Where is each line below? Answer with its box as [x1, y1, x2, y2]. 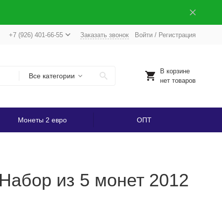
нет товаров [160, 77, 196, 84]
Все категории [28, 72, 75, 80]
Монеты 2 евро [17, 116, 67, 124]
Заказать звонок [80, 31, 129, 39]
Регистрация [158, 31, 196, 39]
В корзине [160, 67, 190, 75]
